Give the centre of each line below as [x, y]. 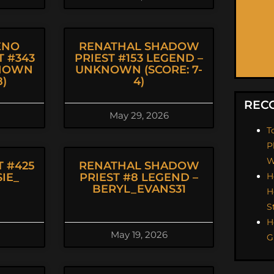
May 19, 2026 [139, 235]
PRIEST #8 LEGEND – [139, 177]
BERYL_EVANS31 [139, 189]
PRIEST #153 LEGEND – [139, 58]
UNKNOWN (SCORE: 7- [139, 70]
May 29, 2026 [139, 115]
